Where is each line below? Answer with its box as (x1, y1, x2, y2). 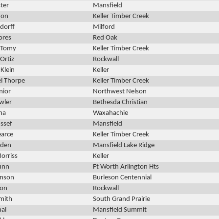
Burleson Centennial (93, 174, 152, 182)
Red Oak (93, 34, 117, 42)
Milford (93, 23, 115, 31)
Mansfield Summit (93, 206, 147, 214)
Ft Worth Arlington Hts (93, 163, 159, 171)
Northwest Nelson (93, 88, 147, 96)
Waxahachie (93, 109, 128, 117)
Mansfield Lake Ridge (93, 142, 154, 150)
